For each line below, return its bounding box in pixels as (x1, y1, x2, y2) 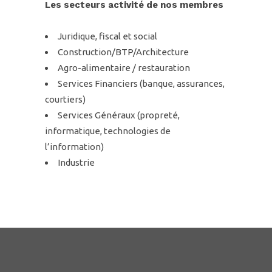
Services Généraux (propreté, (58, 110, 180, 120)
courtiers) (45, 94, 86, 104)
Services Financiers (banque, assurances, (58, 78, 225, 89)
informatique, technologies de (45, 126, 171, 136)
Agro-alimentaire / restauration (58, 63, 190, 73)
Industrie (58, 157, 95, 168)
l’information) (45, 141, 104, 152)
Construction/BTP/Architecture (58, 47, 189, 57)
